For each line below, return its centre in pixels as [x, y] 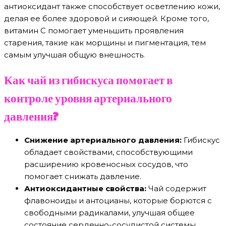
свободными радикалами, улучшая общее [109, 213]
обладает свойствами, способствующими [108, 152]
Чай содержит [176, 189]
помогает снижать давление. [83, 177]
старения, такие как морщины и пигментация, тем [105, 42]
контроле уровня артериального [88, 97]
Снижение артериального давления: [103, 140]
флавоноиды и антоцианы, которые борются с [118, 201]
